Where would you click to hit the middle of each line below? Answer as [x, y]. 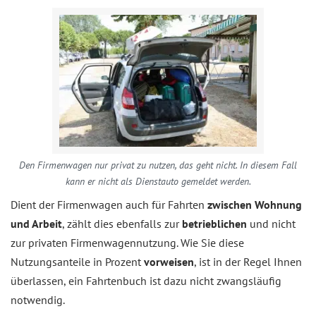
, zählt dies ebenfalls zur [122, 224]
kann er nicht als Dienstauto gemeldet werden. [158, 182]
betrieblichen [216, 224]
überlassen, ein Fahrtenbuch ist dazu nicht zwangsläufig [146, 281]
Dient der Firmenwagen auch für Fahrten [109, 205]
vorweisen [169, 262]
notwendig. [38, 300]
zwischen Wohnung [255, 205]
